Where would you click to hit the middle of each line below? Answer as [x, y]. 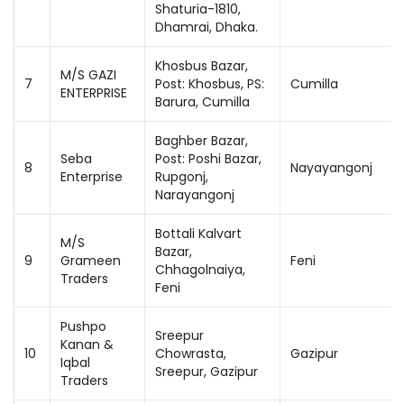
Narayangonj [195, 195]
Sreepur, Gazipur [207, 372]
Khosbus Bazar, [202, 66]
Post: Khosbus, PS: [210, 84]
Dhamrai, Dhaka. [207, 27]
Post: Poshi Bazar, [208, 159]
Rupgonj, [182, 177]
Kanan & [87, 344]
